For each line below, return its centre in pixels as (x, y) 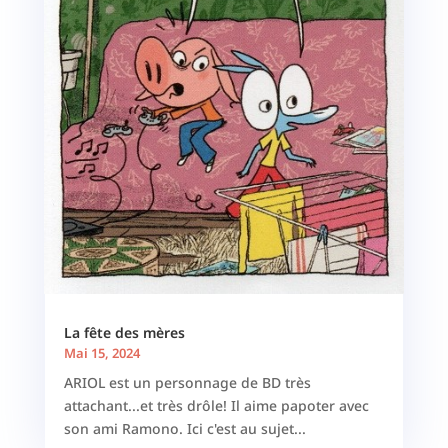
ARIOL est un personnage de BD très (187, 383)
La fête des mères (124, 333)
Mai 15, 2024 (101, 353)
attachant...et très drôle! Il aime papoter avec (216, 406)
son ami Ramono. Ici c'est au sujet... (184, 429)
